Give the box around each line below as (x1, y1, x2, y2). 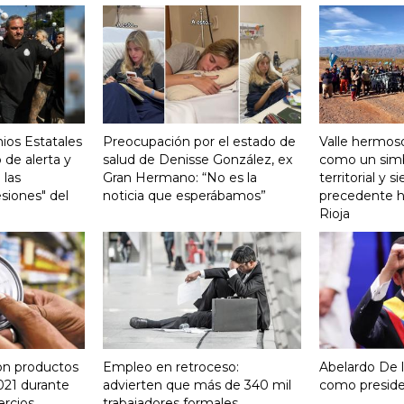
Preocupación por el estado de (103, 133, 296, 150)
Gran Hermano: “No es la (103, 169, 257, 186)
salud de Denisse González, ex (103, 151, 292, 168)
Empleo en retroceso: (103, 359, 239, 376)
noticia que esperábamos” (103, 187, 266, 204)
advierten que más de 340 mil (103, 377, 291, 394)
